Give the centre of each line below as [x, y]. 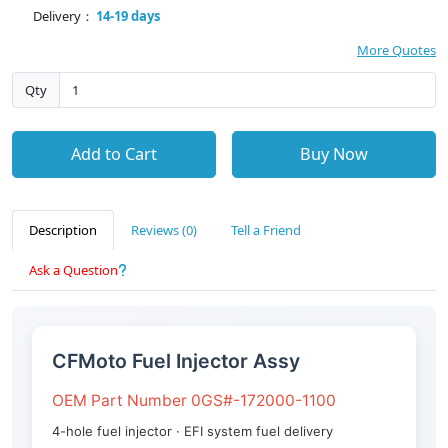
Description [63, 230]
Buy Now [334, 154]
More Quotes [396, 50]
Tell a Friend [266, 230]
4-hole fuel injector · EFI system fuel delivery [192, 431]
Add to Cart [113, 154]
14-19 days [128, 16]
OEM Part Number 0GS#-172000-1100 [194, 401]
